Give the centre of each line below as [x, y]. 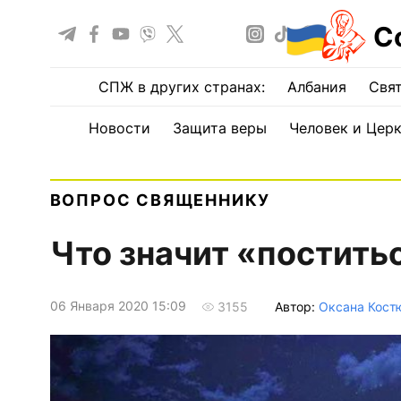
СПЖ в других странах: [182, 87]
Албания [317, 87]
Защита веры [219, 128]
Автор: [296, 306]
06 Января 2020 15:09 [118, 306]
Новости [119, 128]
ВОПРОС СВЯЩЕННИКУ [160, 200]
